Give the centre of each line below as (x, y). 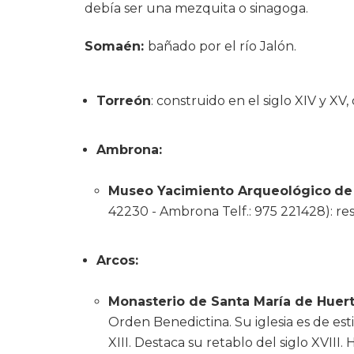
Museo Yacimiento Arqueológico (220, 190)
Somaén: (116, 46)
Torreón (124, 100)
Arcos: (117, 260)
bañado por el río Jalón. (222, 46)
